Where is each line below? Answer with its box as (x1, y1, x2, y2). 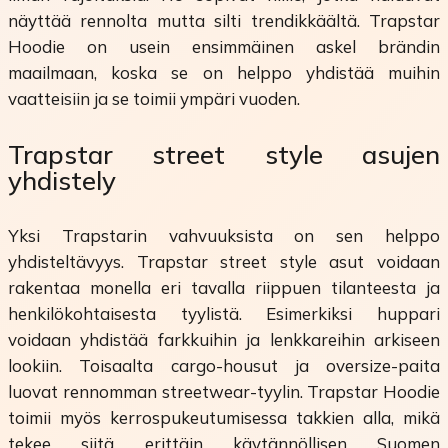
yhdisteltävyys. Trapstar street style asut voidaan (8, 251, 440, 273)
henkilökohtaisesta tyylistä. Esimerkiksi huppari (8, 303, 440, 325)
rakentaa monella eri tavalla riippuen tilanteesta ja (8, 277, 440, 299)
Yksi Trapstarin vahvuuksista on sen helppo (8, 225, 440, 247)
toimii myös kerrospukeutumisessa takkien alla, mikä (8, 407, 440, 429)
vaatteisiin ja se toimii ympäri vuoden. (8, 87, 300, 109)
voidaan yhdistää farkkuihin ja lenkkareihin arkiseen (8, 329, 440, 351)
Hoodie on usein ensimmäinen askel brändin (8, 35, 440, 57)
